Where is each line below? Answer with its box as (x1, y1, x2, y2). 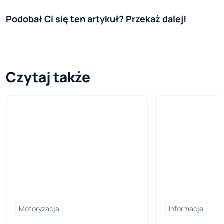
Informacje (169, 204, 203, 214)
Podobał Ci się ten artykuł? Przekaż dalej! (6, 13, 186, 25)
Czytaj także (6, 67, 90, 87)
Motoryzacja (19, 204, 59, 214)
